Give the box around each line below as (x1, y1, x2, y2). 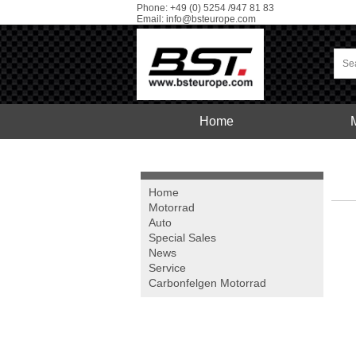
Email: (137, 14, 166, 25)
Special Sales (149, 231, 216, 244)
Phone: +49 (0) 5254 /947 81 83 (137, 2, 274, 14)
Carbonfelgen (149, 277, 217, 289)
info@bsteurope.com (166, 14, 256, 25)
